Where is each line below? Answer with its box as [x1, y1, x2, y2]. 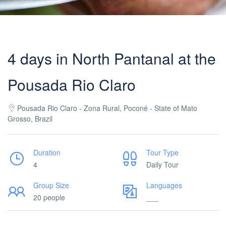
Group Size [33, 180, 69, 190]
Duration [33, 147, 61, 157]
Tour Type [146, 147, 179, 157]
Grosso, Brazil [8, 114, 52, 124]
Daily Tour [146, 159, 179, 169]
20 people [33, 192, 65, 202]
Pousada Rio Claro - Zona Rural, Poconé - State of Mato [17, 103, 197, 113]
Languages [146, 180, 182, 190]
